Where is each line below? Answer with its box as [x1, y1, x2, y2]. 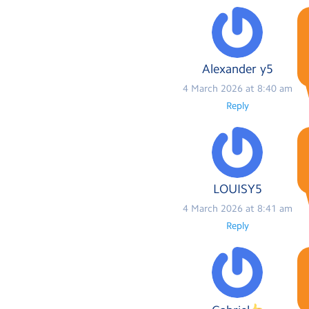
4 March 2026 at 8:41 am [182, 202, 292, 215]
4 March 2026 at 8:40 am [182, 82, 292, 95]
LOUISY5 [212, 181, 262, 197]
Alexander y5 [201, 61, 273, 77]
